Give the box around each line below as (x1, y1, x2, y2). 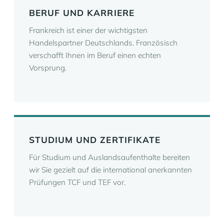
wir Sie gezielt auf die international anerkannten (29, 165, 192, 174)
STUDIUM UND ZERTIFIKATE (29, 134, 160, 145)
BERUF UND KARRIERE (29, 7, 134, 18)
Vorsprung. (29, 63, 66, 72)
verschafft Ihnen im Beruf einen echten (29, 50, 161, 60)
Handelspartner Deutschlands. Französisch (29, 38, 177, 47)
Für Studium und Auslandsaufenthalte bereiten (29, 152, 190, 162)
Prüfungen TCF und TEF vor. (29, 177, 125, 187)
